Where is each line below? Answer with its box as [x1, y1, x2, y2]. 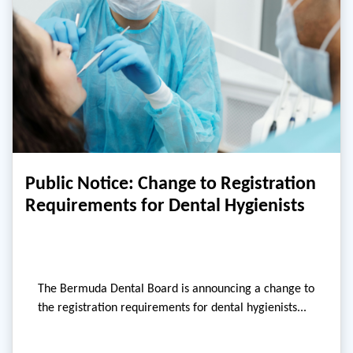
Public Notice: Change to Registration [25, 171, 316, 195]
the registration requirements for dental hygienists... [38, 299, 307, 315]
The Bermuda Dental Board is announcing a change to [38, 281, 314, 296]
